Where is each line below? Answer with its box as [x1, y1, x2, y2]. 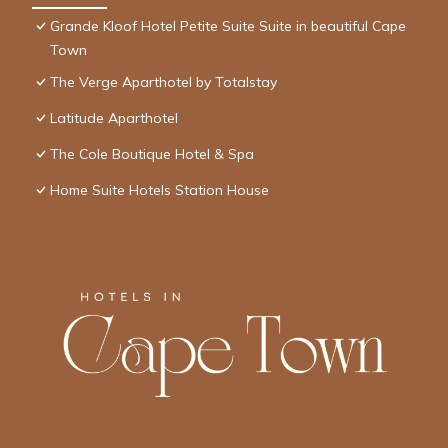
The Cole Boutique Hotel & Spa [50, 144, 254, 163]
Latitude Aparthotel [50, 108, 178, 127]
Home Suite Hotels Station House [50, 180, 269, 199]
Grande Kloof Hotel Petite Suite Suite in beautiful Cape [50, 16, 406, 35]
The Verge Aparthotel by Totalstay [50, 72, 277, 91]
